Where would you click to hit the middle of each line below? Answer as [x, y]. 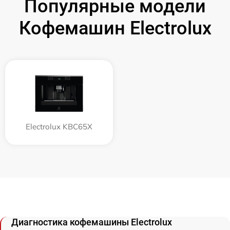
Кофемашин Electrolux [115, 28]
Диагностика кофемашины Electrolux [92, 222]
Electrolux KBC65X [59, 127]
